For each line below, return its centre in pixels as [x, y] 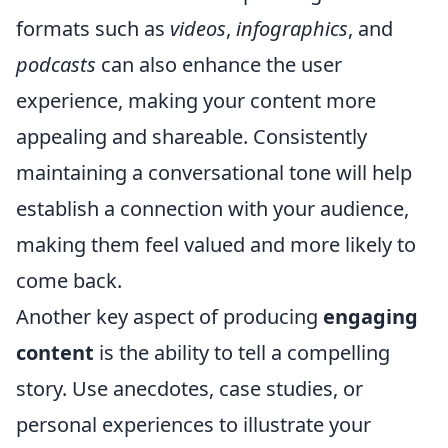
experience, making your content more [196, 100]
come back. [69, 280]
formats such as [93, 28]
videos [198, 28]
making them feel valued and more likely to [216, 244]
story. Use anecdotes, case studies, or [189, 388]
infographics [292, 28]
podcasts [56, 64]
